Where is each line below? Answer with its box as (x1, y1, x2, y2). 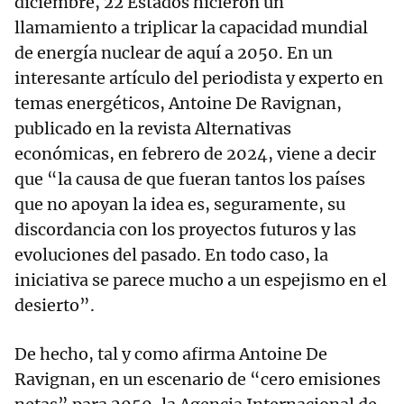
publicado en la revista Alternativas (14, 118, 291, 139)
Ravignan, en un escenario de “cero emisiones (14, 369, 381, 390)
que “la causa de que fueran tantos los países (14, 169, 365, 189)
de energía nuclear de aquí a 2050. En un (14, 42, 333, 63)
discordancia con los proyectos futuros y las (14, 219, 356, 240)
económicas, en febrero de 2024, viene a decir (14, 143, 376, 164)
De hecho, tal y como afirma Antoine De (14, 344, 327, 364)
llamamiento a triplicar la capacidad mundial (14, 17, 368, 38)
